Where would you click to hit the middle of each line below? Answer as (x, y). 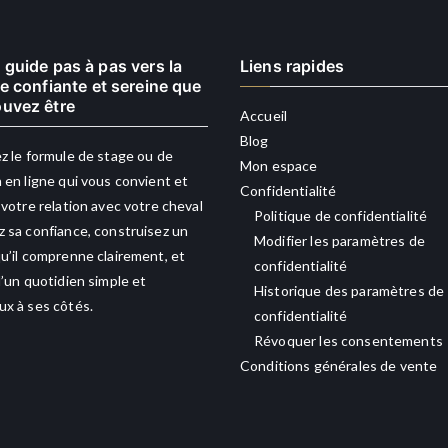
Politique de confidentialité (341, 216)
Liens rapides (292, 66)
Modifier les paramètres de (339, 241)
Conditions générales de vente (339, 366)
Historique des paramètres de (349, 291)
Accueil (264, 116)
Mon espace (279, 166)
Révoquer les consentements (348, 341)
